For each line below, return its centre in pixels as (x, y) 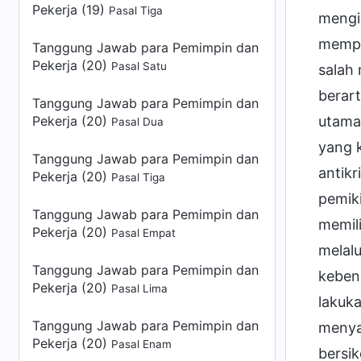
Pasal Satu (139, 66)
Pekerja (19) (71, 10)
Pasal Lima (139, 288)
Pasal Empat (143, 233)
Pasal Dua (137, 122)
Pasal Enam (141, 344)
